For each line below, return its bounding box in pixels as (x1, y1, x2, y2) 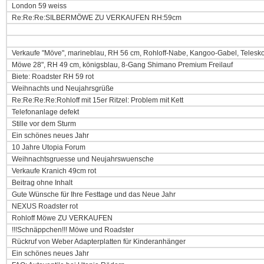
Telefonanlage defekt (10, 108, 79, 116)
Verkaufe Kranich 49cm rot (10, 167, 96, 175)
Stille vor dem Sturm (10, 120, 76, 128)
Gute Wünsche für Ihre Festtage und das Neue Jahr (10, 190, 176, 199)
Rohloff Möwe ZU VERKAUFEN (10, 214, 113, 222)
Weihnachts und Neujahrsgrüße (10, 84, 114, 93)
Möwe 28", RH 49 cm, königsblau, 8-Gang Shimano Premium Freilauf (10, 61, 233, 69)
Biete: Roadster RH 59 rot (10, 72, 95, 81)
